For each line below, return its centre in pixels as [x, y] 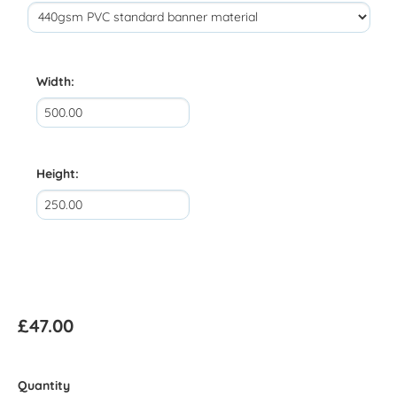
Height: [58, 174]
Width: [55, 82]
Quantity [44, 386]
